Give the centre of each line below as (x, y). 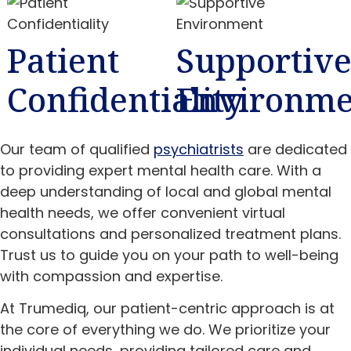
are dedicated (295, 149)
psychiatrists (199, 149)
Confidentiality (125, 99)
